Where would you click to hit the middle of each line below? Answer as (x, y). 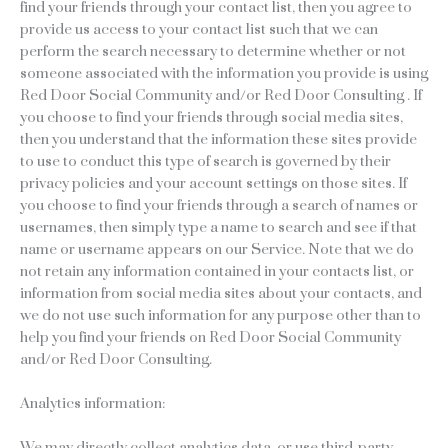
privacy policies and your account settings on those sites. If (213, 184)
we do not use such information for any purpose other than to (220, 316)
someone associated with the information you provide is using (224, 74)
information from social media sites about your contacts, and (221, 294)
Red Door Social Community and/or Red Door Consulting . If (221, 96)
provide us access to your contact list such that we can (199, 30)
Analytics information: (92, 404)
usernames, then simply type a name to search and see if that (218, 228)
